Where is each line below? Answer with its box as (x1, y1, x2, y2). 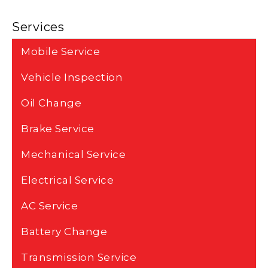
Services (12, 20, 64, 35)
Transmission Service (21, 251, 136, 264)
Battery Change (21, 226, 107, 238)
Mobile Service (21, 45, 100, 58)
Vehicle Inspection (21, 71, 123, 84)
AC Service (21, 200, 78, 212)
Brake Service (21, 123, 95, 135)
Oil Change (21, 97, 81, 109)
